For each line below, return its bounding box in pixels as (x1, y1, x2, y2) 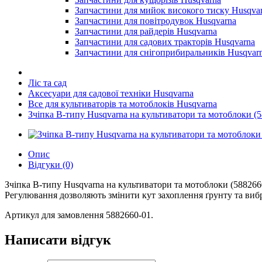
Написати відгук (5, 232, 111, 247)
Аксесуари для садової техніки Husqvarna (28, 88, 194, 98)
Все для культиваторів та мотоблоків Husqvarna (28, 99, 217, 109)
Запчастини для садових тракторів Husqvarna (75, 37, 255, 47)
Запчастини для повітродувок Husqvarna (75, 16, 236, 26)
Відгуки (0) (28, 160, 73, 170)
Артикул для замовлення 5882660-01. (5, 210, 153, 220)
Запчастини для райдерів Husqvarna (75, 26, 217, 36)
